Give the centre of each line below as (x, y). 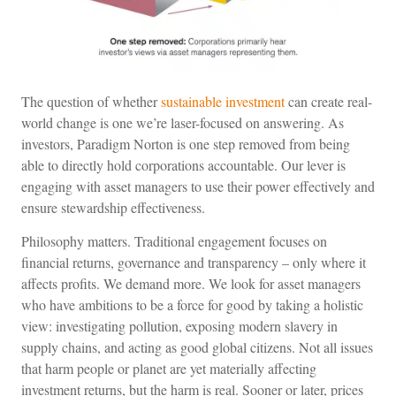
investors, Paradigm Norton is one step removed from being (186, 143)
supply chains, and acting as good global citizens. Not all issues (197, 347)
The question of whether (91, 101)
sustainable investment (223, 101)
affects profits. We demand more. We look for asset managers (191, 284)
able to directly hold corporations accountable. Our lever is (183, 164)
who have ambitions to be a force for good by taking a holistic (192, 305)
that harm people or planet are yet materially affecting (169, 369)
